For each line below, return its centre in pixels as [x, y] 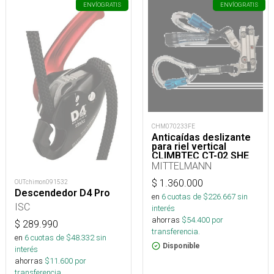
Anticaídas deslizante [201, 138]
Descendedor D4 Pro [62, 193]
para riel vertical [189, 147]
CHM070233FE [173, 127]
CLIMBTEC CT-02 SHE [200, 156]
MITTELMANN [182, 166]
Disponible [181, 246]
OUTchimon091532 [41, 182]
